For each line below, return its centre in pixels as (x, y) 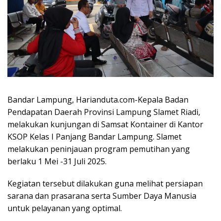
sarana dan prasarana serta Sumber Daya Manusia (102, 196)
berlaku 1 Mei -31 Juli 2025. (57, 161)
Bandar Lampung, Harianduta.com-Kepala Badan (98, 99)
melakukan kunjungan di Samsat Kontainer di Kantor (105, 124)
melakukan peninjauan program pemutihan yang (99, 149)
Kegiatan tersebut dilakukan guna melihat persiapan (105, 183)
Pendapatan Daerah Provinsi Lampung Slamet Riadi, (104, 112)
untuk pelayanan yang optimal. (65, 208)
